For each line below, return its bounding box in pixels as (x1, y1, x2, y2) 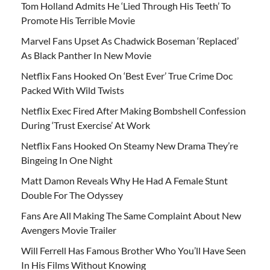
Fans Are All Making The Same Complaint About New (21, 209, 241, 221)
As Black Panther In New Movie (21, 49, 151, 61)
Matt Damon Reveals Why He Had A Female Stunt (21, 174, 228, 186)
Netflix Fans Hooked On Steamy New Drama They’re (21, 139, 238, 151)
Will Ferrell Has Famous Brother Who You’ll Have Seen (21, 244, 246, 256)
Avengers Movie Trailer (21, 224, 116, 236)
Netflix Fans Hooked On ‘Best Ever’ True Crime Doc (21, 69, 233, 81)
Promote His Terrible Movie (21, 14, 135, 26)
